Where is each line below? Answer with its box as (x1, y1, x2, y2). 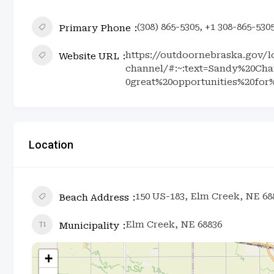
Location (29, 138, 73, 151)
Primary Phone (59, 22, 131, 34)
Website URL (59, 50, 119, 62)
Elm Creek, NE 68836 (125, 218, 222, 230)
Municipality (59, 220, 119, 231)
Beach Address (59, 191, 129, 203)
